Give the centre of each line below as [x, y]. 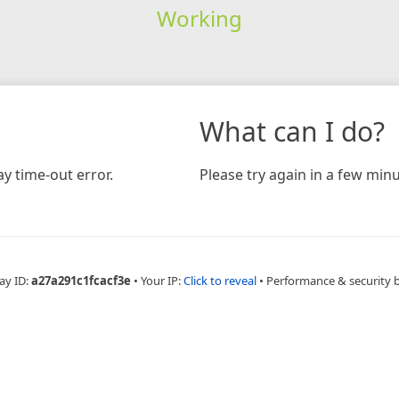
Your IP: [162, 280]
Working [199, 18]
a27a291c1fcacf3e [81, 280]
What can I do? [292, 131]
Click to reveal [220, 280]
